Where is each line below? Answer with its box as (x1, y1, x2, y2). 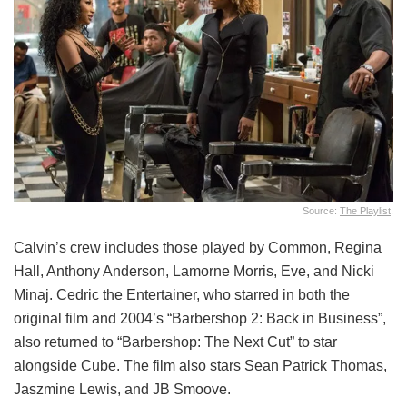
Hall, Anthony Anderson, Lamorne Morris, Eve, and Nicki (14, 263, 374, 280)
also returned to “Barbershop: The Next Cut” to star (14, 334, 337, 351)
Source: (303, 205, 340, 217)
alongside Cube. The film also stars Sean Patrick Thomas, (14, 358, 387, 374)
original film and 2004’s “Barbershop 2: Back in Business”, (14, 311, 386, 327)
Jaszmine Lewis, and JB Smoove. (14, 382, 231, 398)
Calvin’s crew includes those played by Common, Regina (14, 240, 382, 256)
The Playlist (340, 205, 391, 217)
